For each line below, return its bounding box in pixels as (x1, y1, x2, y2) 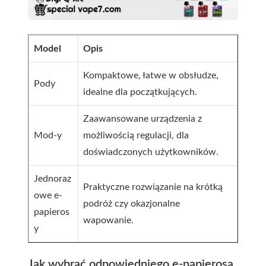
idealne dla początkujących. (83, 87, 197, 97)
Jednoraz (34, 173, 71, 183)
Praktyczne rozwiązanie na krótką (83, 182, 223, 192)
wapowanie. (83, 215, 134, 225)
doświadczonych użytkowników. (83, 147, 218, 157)
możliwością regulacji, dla (83, 130, 189, 140)
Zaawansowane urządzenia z (83, 113, 202, 123)
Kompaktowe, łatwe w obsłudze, (83, 70, 218, 80)
